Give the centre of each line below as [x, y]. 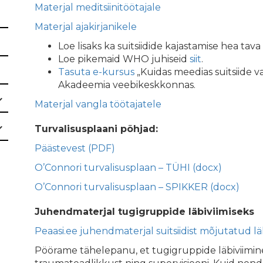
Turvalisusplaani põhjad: [96, 129]
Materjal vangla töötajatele [98, 104]
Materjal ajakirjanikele [86, 27]
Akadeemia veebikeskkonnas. [127, 85]
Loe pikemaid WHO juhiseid [124, 59]
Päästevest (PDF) [75, 148]
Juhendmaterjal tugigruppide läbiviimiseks [144, 212]
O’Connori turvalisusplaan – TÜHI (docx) [128, 168]
